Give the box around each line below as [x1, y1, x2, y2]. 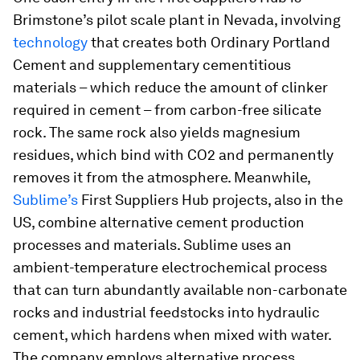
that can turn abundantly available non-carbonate [13, 281, 347, 298]
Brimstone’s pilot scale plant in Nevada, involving [13, 11, 341, 28]
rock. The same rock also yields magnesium [13, 124, 301, 141]
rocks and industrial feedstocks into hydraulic [13, 304, 320, 321]
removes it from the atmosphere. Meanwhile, [13, 169, 310, 186]
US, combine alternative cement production [13, 214, 305, 231]
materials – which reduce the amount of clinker [13, 79, 328, 96]
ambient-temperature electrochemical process [13, 259, 327, 276]
